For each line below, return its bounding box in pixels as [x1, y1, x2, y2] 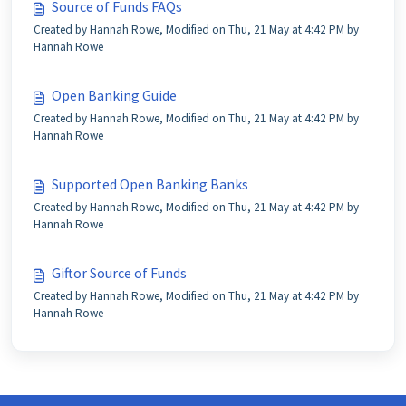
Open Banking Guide [52, 86, 177, 104]
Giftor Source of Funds [52, 264, 187, 282]
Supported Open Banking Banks [52, 175, 248, 193]
